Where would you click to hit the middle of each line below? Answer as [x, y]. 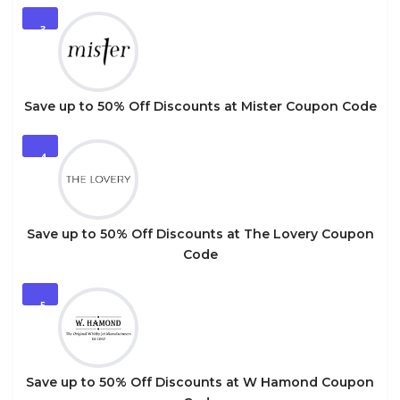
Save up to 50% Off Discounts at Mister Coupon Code [200, 106]
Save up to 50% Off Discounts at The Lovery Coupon [200, 233]
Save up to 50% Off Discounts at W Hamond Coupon [200, 382]
